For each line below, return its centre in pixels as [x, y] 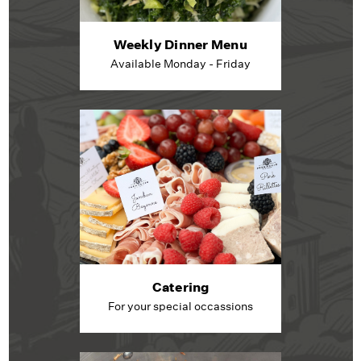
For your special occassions [180, 306]
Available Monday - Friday [180, 63]
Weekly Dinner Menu [180, 44]
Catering [180, 286]
